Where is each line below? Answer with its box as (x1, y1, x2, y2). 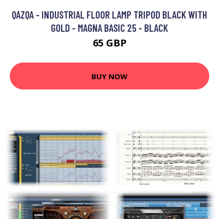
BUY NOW (91, 71, 128, 81)
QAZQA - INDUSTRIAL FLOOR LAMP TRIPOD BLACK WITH (12, 8, 207, 21)
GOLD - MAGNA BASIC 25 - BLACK (51, 22, 168, 34)
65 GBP (92, 36, 127, 50)
